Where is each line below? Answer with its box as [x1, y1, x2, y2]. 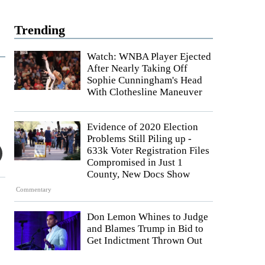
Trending [14, 22, 65, 37]
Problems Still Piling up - [87, 133, 192, 144]
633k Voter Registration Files [87, 145, 209, 156]
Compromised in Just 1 [87, 157, 183, 168]
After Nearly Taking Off [87, 63, 188, 74]
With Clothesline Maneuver [87, 86, 202, 98]
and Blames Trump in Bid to [87, 223, 203, 235]
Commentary [16, 186, 52, 193]
